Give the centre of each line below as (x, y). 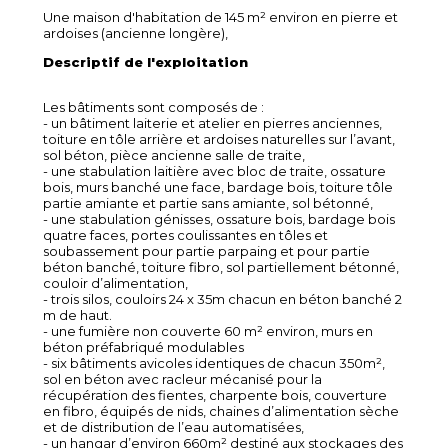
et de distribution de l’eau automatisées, (173, 426)
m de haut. (77, 314)
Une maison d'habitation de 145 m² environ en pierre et (220, 16)
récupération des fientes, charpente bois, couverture (215, 394)
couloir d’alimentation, (115, 282)
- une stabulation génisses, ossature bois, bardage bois (219, 218)
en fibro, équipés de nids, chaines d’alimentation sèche (221, 410)
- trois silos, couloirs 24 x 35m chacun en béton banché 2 (222, 298)
